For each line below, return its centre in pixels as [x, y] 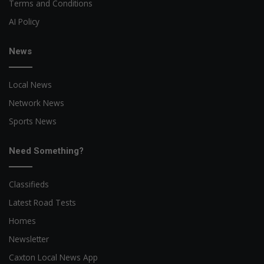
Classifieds [29, 184]
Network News [37, 103]
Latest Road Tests [42, 203]
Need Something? [46, 151]
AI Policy [24, 22]
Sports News [33, 121]
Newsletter [29, 239]
